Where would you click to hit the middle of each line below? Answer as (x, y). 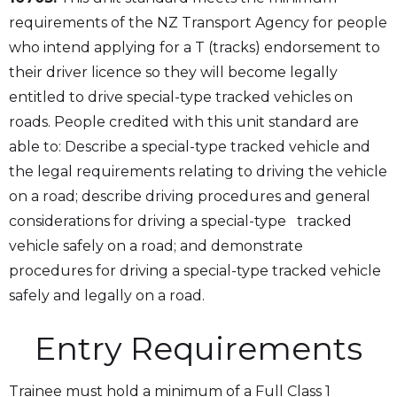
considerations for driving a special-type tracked (180, 221)
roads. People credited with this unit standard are (184, 122)
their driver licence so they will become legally (173, 72)
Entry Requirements (198, 348)
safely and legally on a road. (107, 296)
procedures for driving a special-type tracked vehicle (195, 271)
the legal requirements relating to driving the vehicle (198, 171)
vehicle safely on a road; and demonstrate (156, 246)
